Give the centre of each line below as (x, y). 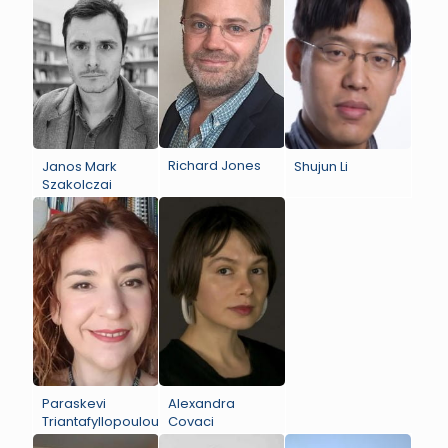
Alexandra (202, 403)
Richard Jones (215, 165)
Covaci (191, 421)
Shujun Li (321, 166)
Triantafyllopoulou (100, 421)
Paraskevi (74, 403)
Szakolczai (77, 184)
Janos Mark (79, 166)
